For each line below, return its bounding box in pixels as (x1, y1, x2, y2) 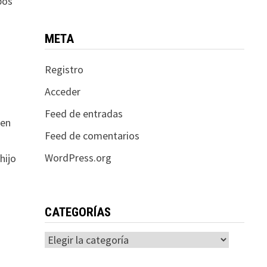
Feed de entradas (44, 106, 123, 120)
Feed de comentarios (44, 128, 139, 142)
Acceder (44, 84, 80, 98)
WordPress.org (44, 150, 111, 164)
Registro (44, 62, 83, 76)
